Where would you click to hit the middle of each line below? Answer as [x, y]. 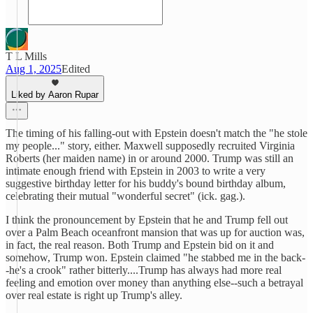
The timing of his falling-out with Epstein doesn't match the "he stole [156, 133]
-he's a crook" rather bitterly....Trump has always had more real [144, 270]
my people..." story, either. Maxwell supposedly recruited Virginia [150, 146]
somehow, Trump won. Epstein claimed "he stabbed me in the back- [155, 257]
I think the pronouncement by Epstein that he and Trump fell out [147, 220]
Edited [76, 69]
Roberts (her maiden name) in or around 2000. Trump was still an [150, 158]
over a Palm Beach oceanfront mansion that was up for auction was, [155, 232]
